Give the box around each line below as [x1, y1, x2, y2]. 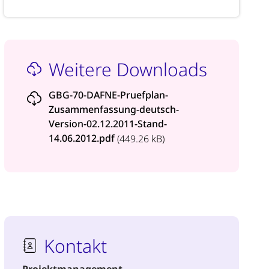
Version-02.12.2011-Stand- [48, 116, 167, 130]
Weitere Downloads [48, 56, 207, 82]
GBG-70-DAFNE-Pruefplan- [48, 88, 168, 101]
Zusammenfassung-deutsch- [48, 102, 179, 116]
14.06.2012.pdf [48, 131, 117, 145]
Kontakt [44, 234, 107, 259]
